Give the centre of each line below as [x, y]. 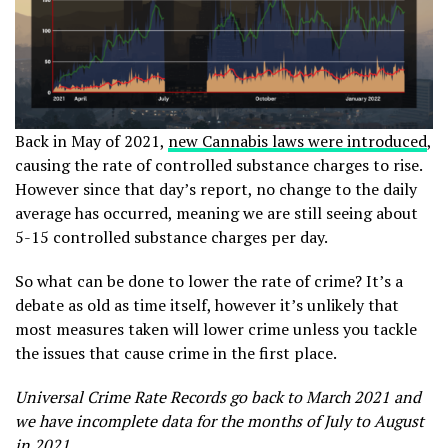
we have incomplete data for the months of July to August [219, 421]
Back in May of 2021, [91, 141]
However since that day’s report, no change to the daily [216, 189]
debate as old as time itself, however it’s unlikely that [207, 305]
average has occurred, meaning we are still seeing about [216, 213]
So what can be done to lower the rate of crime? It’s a [209, 281]
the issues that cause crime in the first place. [176, 353]
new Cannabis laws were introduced [297, 141]
